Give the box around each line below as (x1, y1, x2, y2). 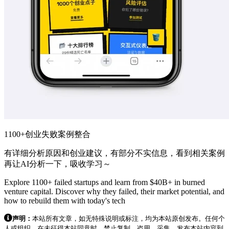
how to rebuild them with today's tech (4, 196, 125, 205)
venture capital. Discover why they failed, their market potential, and (4, 187, 224, 196)
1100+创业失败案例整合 (4, 129, 90, 139)
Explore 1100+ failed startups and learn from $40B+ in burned (4, 177, 205, 187)
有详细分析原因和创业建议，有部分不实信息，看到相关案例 (4, 148, 225, 157)
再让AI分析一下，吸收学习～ (4, 159, 111, 168)
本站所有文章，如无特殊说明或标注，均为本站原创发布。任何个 (32, 214, 225, 222)
